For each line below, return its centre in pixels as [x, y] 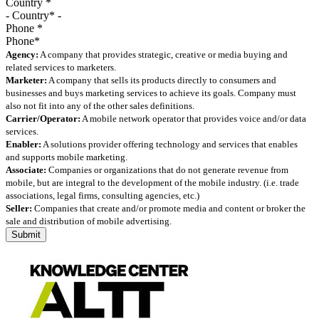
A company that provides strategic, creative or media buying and [163, 54]
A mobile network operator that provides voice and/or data [193, 118]
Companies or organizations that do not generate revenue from [167, 169]
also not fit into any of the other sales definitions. [100, 105]
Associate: [26, 169]
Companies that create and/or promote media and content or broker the [169, 208]
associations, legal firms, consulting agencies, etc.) [103, 195]
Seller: [19, 208]
